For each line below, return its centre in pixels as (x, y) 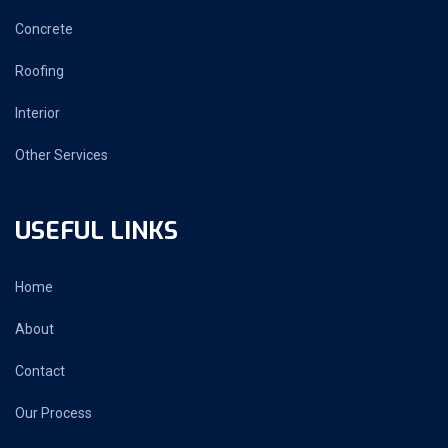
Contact (40, 371)
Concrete (44, 29)
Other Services (61, 155)
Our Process (53, 413)
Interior (37, 113)
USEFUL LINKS (96, 231)
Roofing (39, 71)
